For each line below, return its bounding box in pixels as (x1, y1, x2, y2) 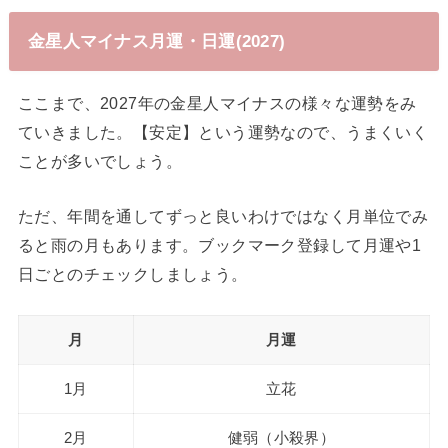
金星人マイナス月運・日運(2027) (27, 31, 286, 52)
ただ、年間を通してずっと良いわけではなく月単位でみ (17, 207, 429, 226)
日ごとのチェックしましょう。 (17, 265, 248, 284)
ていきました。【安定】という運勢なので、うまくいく (17, 122, 429, 141)
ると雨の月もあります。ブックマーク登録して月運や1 (17, 236, 422, 255)
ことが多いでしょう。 (17, 151, 183, 170)
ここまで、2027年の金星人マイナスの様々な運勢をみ (17, 93, 417, 112)
